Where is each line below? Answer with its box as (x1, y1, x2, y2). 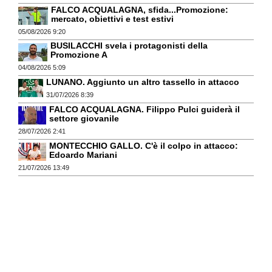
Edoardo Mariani (49, 149, 117, 160)
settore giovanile (49, 113, 119, 123)
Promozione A (50, 50, 107, 60)
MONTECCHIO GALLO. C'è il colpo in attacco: (49, 140, 238, 151)
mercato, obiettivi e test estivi (51, 13, 174, 24)
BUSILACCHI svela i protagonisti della (50, 41, 208, 51)
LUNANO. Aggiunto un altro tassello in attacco (46, 77, 239, 87)
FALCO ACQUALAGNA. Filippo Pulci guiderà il (49, 104, 240, 114)
